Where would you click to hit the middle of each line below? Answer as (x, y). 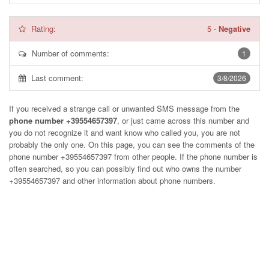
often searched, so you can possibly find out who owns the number (125, 168)
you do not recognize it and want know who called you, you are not (125, 132)
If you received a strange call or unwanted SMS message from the (124, 108)
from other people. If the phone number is (185, 156)
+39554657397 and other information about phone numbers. (112, 180)
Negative (234, 29)
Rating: (44, 29)
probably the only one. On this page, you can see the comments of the (132, 144)
